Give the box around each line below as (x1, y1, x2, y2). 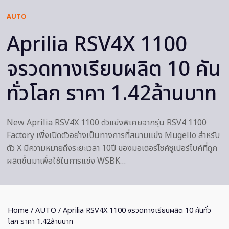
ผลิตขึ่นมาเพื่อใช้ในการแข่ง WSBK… (7, 155, 126, 168)
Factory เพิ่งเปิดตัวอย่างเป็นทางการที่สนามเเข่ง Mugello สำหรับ (7, 129, 220, 142)
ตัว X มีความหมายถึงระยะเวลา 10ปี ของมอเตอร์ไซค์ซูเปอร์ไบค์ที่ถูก (7, 142, 217, 155)
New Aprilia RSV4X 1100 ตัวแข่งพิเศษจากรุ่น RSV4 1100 (7, 117, 207, 129)
